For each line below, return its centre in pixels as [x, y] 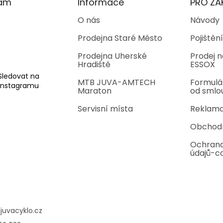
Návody [205, 20]
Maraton [94, 91]
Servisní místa [105, 109]
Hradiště [94, 65]
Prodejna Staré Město [120, 38]
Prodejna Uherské [112, 56]
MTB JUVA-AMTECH [116, 83]
